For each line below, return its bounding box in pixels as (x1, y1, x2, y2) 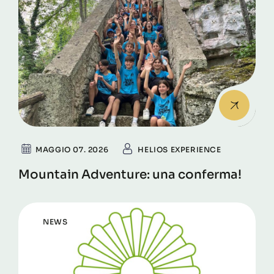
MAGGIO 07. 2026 (35, 145, 109, 155)
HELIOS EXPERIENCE (138, 145, 221, 155)
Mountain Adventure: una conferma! (18, 167, 242, 183)
